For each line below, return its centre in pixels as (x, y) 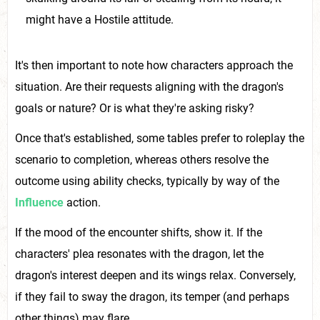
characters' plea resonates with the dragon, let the (139, 254)
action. (82, 203)
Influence (39, 203)
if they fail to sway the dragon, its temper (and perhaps (152, 297)
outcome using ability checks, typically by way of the (147, 181)
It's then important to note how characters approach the (154, 66)
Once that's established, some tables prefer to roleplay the (160, 139)
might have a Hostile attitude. (100, 19)
